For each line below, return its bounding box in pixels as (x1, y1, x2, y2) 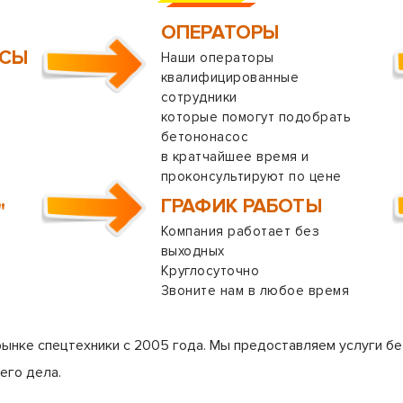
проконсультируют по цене (161, 168, 342, 184)
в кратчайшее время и (161, 148, 309, 165)
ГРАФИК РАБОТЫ (161, 194, 322, 219)
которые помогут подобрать (161, 109, 351, 125)
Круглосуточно (161, 263, 260, 279)
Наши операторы (161, 49, 274, 66)
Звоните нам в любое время (161, 282, 349, 299)
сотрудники (161, 89, 237, 105)
